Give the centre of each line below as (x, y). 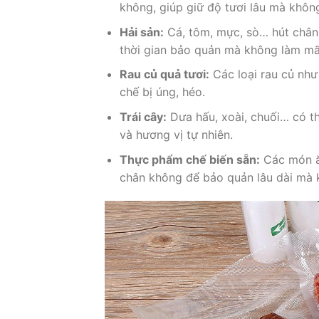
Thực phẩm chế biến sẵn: (189, 159)
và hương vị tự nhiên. (176, 135)
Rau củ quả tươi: (164, 74)
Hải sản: (141, 32)
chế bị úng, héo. (162, 92)
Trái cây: (143, 117)
